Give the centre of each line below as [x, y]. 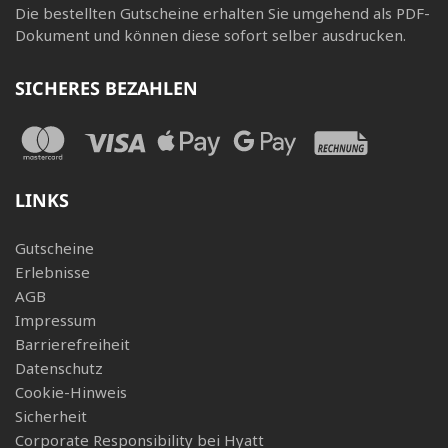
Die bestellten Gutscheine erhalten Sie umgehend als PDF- [222, 12]
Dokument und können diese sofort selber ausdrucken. [210, 34]
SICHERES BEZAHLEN [106, 87]
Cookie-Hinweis [71, 391]
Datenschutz [59, 367]
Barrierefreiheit [72, 343]
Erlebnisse [52, 271]
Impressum [55, 319]
